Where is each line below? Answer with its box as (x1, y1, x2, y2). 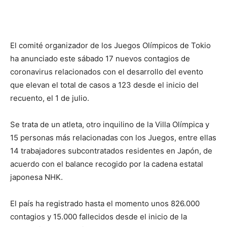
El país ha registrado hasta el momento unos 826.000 (10, 198, 200, 208)
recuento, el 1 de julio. (10, 93, 89, 103)
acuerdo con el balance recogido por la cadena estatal (10, 159, 203, 169)
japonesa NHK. (10, 172, 63, 182)
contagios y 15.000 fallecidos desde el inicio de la (10, 211, 187, 221)
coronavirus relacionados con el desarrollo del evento (10, 66, 203, 77)
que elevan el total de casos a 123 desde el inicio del (10, 80, 199, 90)
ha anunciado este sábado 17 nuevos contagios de (10, 53, 190, 63)
